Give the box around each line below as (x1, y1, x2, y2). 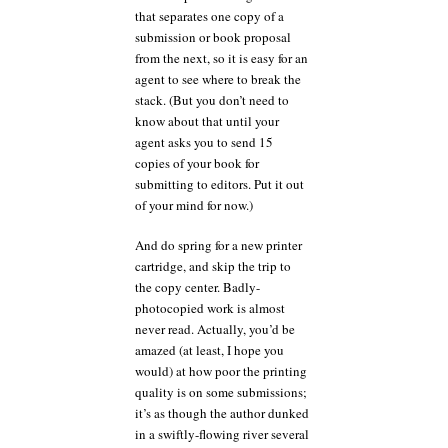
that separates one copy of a (135, 6, 284, 25)
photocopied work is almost (135, 299, 285, 317)
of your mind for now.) (135, 195, 253, 214)
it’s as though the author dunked (135, 404, 309, 422)
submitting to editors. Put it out (135, 174, 304, 193)
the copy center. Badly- (135, 278, 260, 296)
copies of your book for (135, 153, 259, 172)
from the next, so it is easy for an (135, 48, 308, 67)
